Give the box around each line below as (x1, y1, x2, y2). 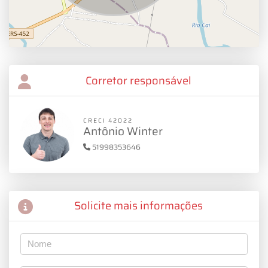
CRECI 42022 (83, 116, 133, 126)
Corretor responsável (86, 71, 191, 89)
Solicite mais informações (74, 197, 203, 215)
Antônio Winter (83, 122, 163, 141)
